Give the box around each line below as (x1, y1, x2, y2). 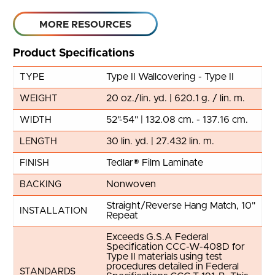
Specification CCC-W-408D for (106, 242, 245, 252)
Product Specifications (13, 48, 134, 59)
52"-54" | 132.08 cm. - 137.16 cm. (106, 115, 248, 125)
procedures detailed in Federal (106, 261, 239, 271)
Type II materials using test (106, 252, 222, 261)
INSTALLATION (20, 206, 87, 215)
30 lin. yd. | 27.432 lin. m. (106, 136, 214, 146)
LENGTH (20, 137, 57, 146)
